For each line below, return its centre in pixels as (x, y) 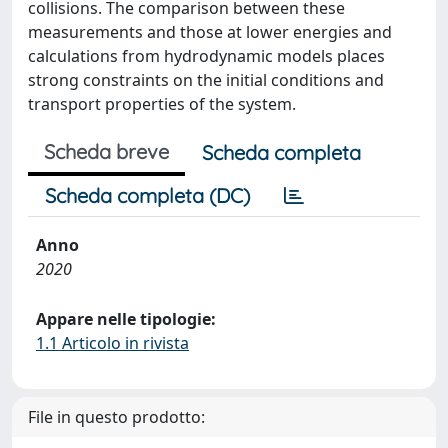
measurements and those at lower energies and (210, 32)
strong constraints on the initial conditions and (206, 80)
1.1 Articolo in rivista (112, 343)
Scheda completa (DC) (147, 195)
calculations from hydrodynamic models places (206, 56)
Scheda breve (106, 151)
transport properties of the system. (162, 104)
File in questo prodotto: (116, 417)
